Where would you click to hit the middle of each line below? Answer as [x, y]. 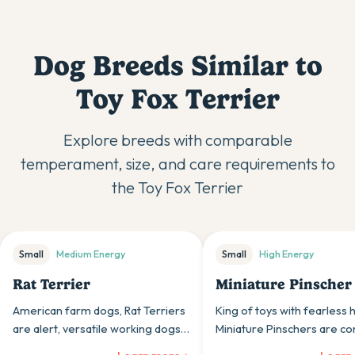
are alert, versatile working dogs [97, 329]
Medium [74, 254]
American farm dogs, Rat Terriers [99, 311]
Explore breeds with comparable [177, 140]
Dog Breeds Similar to [177, 66]
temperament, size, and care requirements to [177, 164]
